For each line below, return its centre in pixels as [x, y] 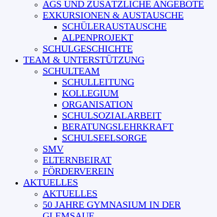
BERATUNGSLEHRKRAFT [118, 127]
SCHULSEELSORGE [104, 138]
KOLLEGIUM [90, 93]
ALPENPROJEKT [98, 38]
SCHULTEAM [71, 71]
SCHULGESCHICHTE [88, 49]
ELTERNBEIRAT [77, 160]
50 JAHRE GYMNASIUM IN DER [112, 205]
